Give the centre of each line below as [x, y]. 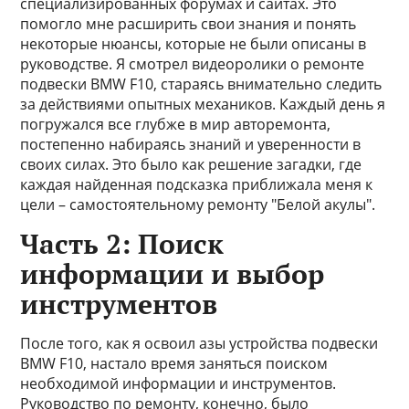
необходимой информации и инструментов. [178, 383]
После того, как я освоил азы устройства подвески [199, 343]
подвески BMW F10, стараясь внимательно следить [201, 84]
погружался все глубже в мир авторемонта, [176, 124]
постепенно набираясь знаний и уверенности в [191, 144]
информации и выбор [173, 274]
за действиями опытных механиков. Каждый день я [203, 104]
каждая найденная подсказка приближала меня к [197, 184]
